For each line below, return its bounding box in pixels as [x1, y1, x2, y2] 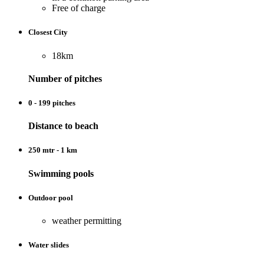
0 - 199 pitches [28, 98, 75, 108]
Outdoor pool [28, 193, 73, 202]
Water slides [28, 240, 69, 250]
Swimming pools [28, 168, 94, 179]
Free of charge [52, 3, 105, 14]
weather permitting [52, 215, 121, 226]
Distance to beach [28, 121, 98, 131]
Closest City [28, 28, 68, 37]
